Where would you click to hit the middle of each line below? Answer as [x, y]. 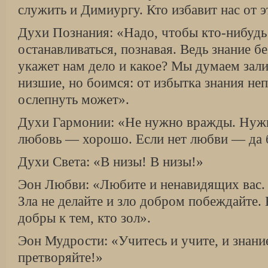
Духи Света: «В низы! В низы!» [111, 162]
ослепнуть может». [74, 100]
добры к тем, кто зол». [84, 218]
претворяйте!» [60, 258]
